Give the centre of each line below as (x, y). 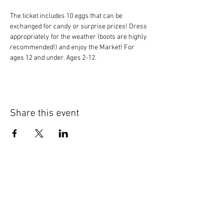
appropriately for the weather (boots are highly (79, 37)
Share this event (45, 113)
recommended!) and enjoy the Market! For (73, 48)
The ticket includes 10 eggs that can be (67, 16)
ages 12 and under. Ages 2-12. (53, 58)
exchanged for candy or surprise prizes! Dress (79, 27)
